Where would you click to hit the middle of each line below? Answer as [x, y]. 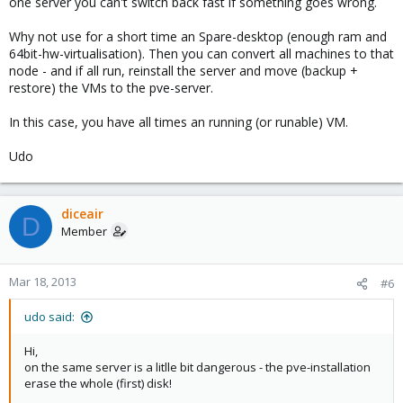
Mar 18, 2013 [43, 282]
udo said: [49, 317]
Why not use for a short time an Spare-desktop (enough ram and [198, 36]
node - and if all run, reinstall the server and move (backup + [184, 71]
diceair [82, 214]
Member [84, 231]
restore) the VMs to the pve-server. [111, 88]
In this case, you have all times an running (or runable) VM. [179, 122]
